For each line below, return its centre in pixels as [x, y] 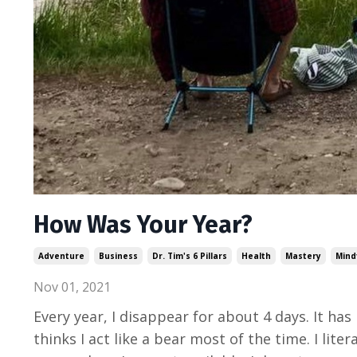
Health [256, 255]
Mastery [303, 255]
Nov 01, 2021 [72, 286]
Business [118, 255]
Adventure [61, 255]
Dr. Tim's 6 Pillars [190, 255]
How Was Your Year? [143, 224]
